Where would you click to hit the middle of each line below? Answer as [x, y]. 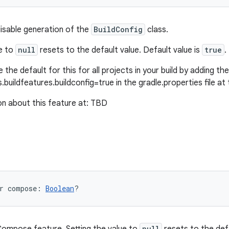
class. [157, 30]
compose [22, 188]
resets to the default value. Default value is [120, 50]
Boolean [60, 188]
